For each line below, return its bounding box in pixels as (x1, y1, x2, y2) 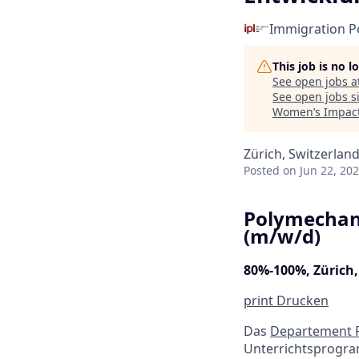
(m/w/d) (244, 223, 321, 249)
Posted (244, 163, 280, 178)
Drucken (273, 291, 329, 309)
